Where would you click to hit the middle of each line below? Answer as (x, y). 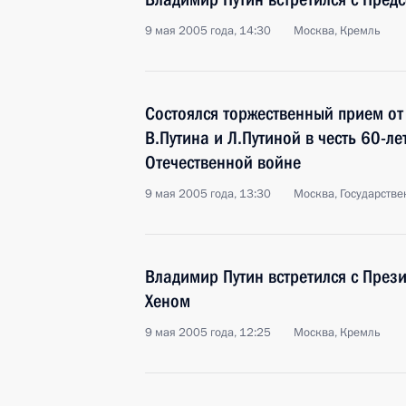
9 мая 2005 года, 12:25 (208, 333)
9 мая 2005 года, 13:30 (208, 194)
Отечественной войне (223, 162)
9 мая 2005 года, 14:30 (208, 31)
